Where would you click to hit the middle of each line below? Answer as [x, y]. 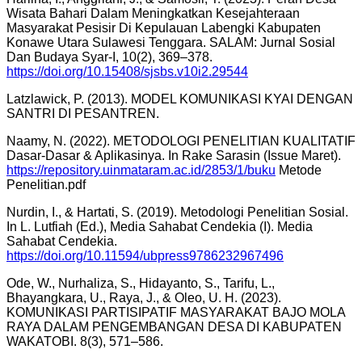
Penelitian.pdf [46, 184]
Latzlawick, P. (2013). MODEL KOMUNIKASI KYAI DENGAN [180, 99]
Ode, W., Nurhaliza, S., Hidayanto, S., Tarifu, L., [141, 283]
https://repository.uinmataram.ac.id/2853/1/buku [141, 170]
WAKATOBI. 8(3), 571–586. [85, 341]
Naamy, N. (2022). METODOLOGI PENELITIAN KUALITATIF [181, 141]
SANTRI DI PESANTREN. [83, 113]
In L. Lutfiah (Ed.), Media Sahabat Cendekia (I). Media [160, 226]
